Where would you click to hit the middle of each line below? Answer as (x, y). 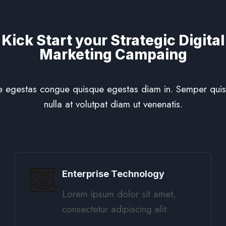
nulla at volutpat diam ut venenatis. (113, 104)
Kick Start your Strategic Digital (113, 40)
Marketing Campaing (113, 54)
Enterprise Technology (113, 174)
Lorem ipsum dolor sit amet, (119, 194)
